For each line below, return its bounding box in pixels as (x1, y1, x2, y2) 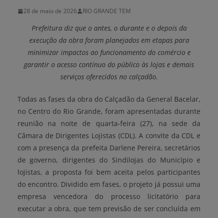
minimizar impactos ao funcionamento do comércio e (27, 48, 191, 57)
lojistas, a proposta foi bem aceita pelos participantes (18, 167, 200, 177)
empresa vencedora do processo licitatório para (18, 192, 200, 201)
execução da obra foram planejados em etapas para (29, 36, 189, 45)
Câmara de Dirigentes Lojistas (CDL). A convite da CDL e (18, 131, 200, 141)
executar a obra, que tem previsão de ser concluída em (18, 204, 200, 214)
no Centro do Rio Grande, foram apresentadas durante (18, 107, 200, 116)
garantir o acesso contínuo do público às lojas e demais (24, 60, 194, 70)
